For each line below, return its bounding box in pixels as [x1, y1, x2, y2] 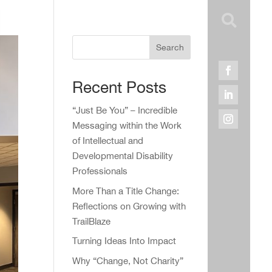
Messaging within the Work [72, 120, 182, 131]
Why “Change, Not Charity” [72, 255, 184, 266]
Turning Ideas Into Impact [72, 236, 177, 246]
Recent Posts [72, 78, 167, 97]
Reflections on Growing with [72, 200, 186, 211]
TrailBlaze [72, 216, 111, 226]
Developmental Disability [72, 151, 174, 161]
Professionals [72, 166, 128, 176]
